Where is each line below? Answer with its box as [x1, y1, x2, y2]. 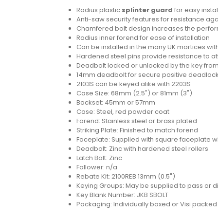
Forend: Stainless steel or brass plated [76, 116, 199, 126]
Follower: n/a [76, 162, 117, 172]
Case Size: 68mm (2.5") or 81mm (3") [76, 88, 195, 98]
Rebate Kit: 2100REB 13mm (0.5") [76, 171, 175, 181]
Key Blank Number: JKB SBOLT [76, 190, 170, 200]
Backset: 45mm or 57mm [76, 97, 155, 107]
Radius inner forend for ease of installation [76, 33, 210, 42]
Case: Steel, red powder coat [76, 107, 172, 116]
